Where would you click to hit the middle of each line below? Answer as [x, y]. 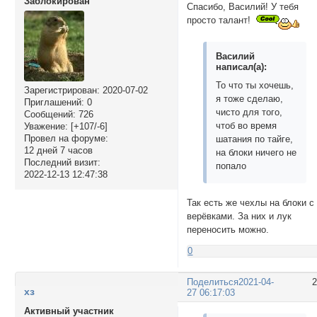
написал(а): [242, 67]
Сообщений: [50, 114]
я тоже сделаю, [250, 99]
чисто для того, [249, 113]
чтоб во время [247, 126]
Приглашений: [54, 102]
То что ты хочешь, [255, 86]
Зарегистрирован [60, 90]
